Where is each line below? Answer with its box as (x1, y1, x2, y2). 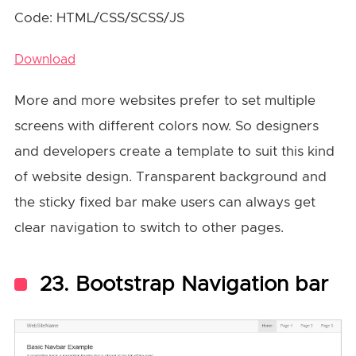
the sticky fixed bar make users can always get (14, 195, 315, 209)
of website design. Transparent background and (14, 169, 327, 184)
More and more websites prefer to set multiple (14, 93, 315, 107)
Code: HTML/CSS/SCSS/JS (14, 10, 184, 25)
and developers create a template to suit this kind (14, 144, 335, 158)
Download (14, 52, 75, 66)
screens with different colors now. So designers (14, 118, 319, 133)
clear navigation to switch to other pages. (14, 220, 288, 234)
